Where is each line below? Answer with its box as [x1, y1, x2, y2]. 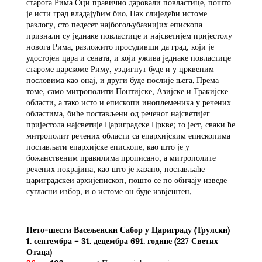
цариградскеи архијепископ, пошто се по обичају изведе [26, 174, 227, 185]
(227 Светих [174, 235, 218, 246]
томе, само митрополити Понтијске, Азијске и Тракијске [26, 85, 228, 96]
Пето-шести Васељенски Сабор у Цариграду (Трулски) [26, 224, 230, 235]
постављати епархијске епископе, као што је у [26, 141, 189, 152]
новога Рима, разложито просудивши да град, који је [26, 41, 214, 52]
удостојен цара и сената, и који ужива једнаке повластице [26, 52, 231, 63]
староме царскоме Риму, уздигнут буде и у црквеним [26, 63, 214, 74]
